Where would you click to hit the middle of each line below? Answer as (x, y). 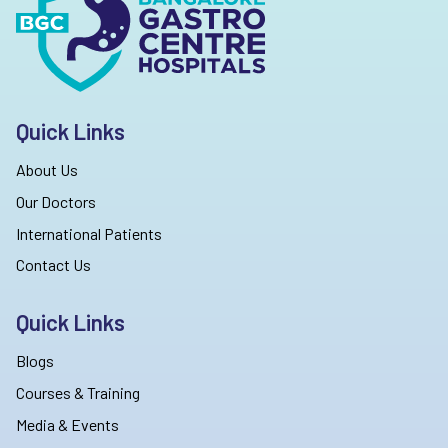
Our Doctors (56, 201)
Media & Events (67, 425)
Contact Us (53, 265)
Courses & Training (78, 393)
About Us (47, 169)
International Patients (89, 233)
